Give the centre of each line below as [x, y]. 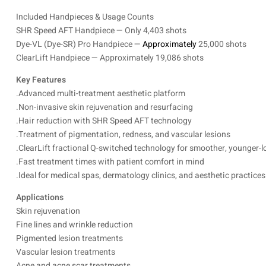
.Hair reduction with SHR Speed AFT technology [104, 121]
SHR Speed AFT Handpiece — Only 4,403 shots [101, 30]
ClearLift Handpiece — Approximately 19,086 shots [110, 58]
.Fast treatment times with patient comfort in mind [110, 161]
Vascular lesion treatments [66, 252]
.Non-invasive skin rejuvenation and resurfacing [104, 107]
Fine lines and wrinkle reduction [75, 224]
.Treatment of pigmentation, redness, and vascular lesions [123, 134]
